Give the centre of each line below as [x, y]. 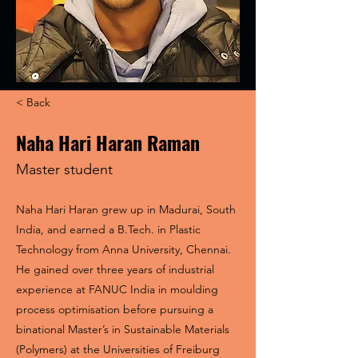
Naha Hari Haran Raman [108, 142]
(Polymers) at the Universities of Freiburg [118, 349]
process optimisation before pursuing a [115, 309]
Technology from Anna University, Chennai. [123, 249]
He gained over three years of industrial [115, 269]
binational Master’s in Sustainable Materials [123, 329]
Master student [64, 169]
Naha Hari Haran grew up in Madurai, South [126, 209]
